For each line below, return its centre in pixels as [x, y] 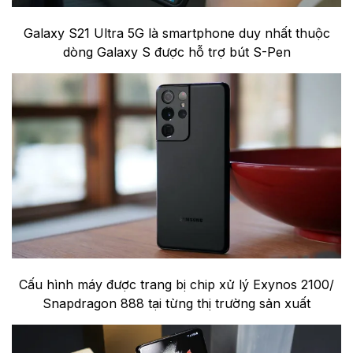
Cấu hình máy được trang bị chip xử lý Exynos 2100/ [176, 285]
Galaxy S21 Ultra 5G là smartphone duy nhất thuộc [176, 33]
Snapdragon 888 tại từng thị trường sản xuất [176, 304]
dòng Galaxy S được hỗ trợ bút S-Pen [176, 52]
